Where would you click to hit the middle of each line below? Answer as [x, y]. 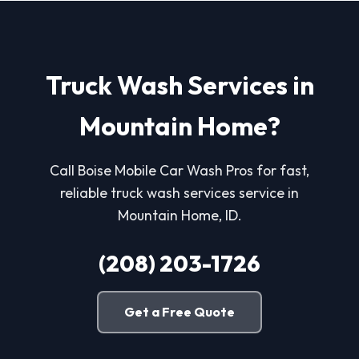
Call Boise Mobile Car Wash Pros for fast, [179, 171]
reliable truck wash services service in [179, 193]
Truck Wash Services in [179, 85]
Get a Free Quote [179, 312]
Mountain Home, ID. [179, 216]
